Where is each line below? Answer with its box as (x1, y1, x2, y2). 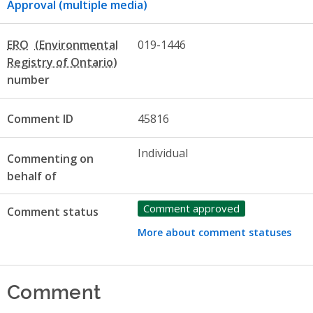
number (7, 71, 50, 87)
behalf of (7, 168, 57, 184)
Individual (137, 145, 188, 161)
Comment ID (7, 111, 73, 127)
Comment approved (143, 201, 240, 215)
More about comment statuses (137, 225, 291, 239)
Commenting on (7, 150, 94, 166)
